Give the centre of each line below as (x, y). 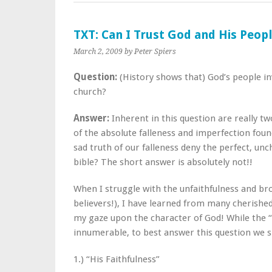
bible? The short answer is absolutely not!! (163, 162)
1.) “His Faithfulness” (117, 259)
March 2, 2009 (98, 52)
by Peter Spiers (150, 52)
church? (90, 92)
